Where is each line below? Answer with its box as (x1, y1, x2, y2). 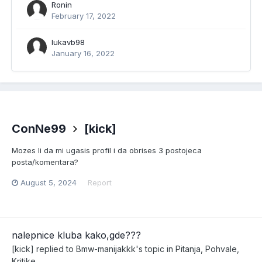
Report (88, 177, 112, 187)
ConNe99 (12, 121, 66, 136)
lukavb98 (51, 37, 85, 47)
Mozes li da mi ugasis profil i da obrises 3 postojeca (12, 145, 202, 155)
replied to (34, 243, 76, 254)
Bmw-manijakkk (76, 243, 136, 254)
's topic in (136, 243, 175, 254)
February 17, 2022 (51, 11, 116, 20)
